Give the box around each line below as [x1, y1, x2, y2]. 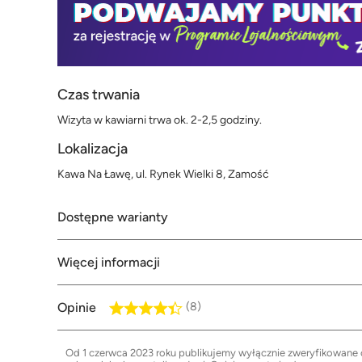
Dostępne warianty [57, 209, 168, 225]
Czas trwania [57, 86, 140, 104]
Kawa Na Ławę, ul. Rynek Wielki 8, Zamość [57, 167, 269, 182]
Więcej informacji [57, 255, 160, 271]
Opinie [57, 300, 96, 316]
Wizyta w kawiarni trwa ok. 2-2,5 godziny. [57, 113, 262, 128]
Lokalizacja [57, 140, 128, 158]
